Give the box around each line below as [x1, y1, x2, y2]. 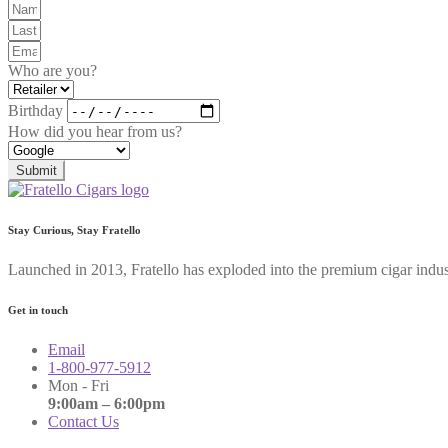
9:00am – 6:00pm [48, 395, 165, 413]
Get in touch [8, 304, 68, 317]
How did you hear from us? [8, 123, 182, 141]
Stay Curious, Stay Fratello [8, 224, 141, 237]
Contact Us [48, 413, 119, 431]
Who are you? [8, 62, 97, 80]
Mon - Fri [48, 377, 109, 395]
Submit [16, 163, 57, 179]
